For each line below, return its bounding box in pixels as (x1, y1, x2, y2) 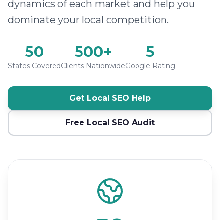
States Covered (8, 61, 61, 70)
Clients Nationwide (61, 61, 125, 70)
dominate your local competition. (8, 14, 169, 26)
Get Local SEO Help (69, 93, 151, 103)
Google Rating (125, 61, 175, 70)
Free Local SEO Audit (65, 118, 155, 127)
